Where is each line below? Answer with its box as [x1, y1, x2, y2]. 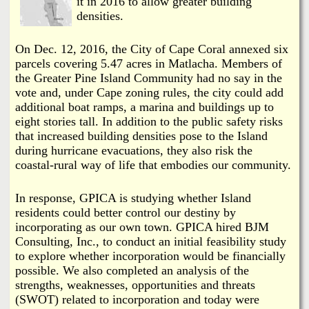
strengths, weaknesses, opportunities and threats [15, 277, 255, 292]
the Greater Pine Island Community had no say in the [15, 70, 282, 85]
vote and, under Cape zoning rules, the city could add [15, 85, 283, 99]
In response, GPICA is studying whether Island [15, 190, 251, 205]
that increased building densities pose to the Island [15, 128, 268, 143]
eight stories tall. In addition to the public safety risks [15, 114, 283, 128]
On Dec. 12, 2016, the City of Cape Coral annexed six [15, 41, 288, 56]
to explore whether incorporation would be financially [15, 248, 286, 263]
